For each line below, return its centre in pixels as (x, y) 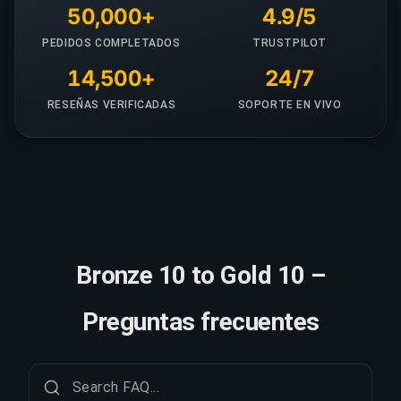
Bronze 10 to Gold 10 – (200, 275)
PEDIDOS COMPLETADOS (111, 43)
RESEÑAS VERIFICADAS (111, 104)
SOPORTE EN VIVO (290, 104)
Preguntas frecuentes (200, 321)
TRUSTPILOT (290, 43)
